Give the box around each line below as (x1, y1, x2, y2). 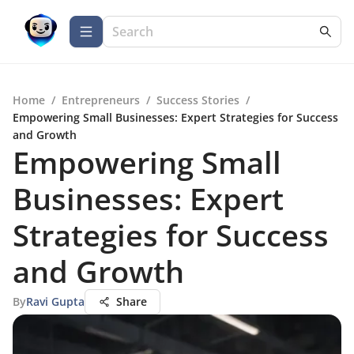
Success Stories (156, 92, 239, 107)
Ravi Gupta (26, 294, 85, 309)
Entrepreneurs (62, 92, 140, 107)
